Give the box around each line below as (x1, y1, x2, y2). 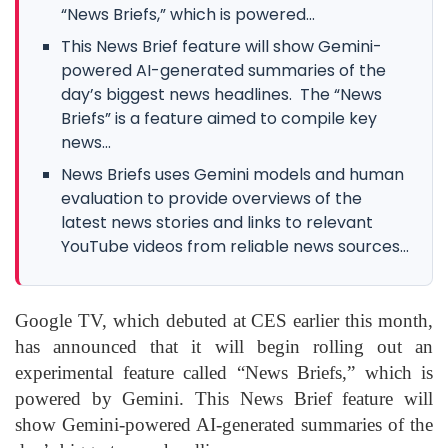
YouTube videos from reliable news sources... (61, 234, 409, 258)
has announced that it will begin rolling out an (15, 335, 433, 357)
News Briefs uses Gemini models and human (61, 162, 404, 186)
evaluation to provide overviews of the (61, 186, 362, 210)
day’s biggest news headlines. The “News (61, 82, 382, 106)
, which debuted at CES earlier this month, (101, 309, 433, 331)
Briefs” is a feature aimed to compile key (61, 106, 377, 130)
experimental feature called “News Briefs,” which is (15, 361, 433, 383)
